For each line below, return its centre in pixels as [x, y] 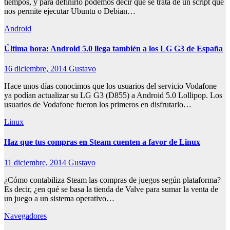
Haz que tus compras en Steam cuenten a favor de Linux [102, 142]
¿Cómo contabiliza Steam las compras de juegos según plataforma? [112, 180]
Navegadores [25, 216]
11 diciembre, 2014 [36, 162]
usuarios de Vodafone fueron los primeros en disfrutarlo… [98, 105]
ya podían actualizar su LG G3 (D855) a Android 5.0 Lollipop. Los [113, 95]
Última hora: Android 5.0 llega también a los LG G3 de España [113, 48]
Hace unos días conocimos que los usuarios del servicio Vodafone [110, 86]
